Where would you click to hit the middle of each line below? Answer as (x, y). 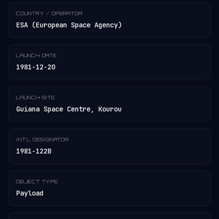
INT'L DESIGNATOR (43, 139)
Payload (30, 193)
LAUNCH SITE (36, 97)
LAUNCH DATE (37, 55)
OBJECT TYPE (37, 181)
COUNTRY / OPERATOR (49, 13)
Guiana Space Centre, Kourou (69, 109)
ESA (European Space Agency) (69, 25)
